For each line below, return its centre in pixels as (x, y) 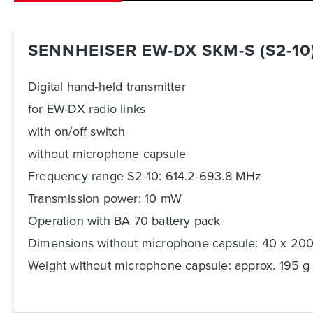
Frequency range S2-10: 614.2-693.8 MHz (145, 176)
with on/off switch (77, 132)
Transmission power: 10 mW (105, 199)
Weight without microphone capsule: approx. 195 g (169, 266)
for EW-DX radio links (87, 109)
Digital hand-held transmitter (107, 87)
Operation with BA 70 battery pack (124, 221)
